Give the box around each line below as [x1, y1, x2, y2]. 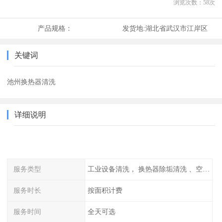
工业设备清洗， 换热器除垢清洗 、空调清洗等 [202, 165, 210, 173]
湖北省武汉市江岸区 [145, 24, 208, 33]
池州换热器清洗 [7, 78, 56, 86]
